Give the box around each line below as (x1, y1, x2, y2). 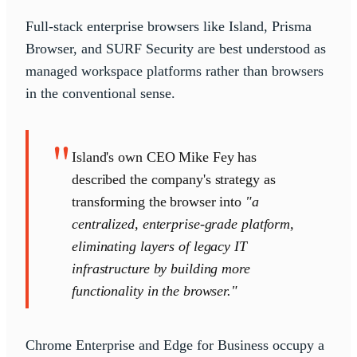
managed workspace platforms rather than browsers (25, 63, 324, 80)
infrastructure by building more (72, 261, 250, 277)
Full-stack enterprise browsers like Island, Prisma (25, 18, 312, 35)
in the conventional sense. (25, 85, 179, 102)
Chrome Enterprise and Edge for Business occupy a (25, 337, 324, 354)
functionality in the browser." (72, 283, 237, 300)
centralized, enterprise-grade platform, (72, 216, 295, 233)
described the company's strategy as (72, 171, 276, 188)
